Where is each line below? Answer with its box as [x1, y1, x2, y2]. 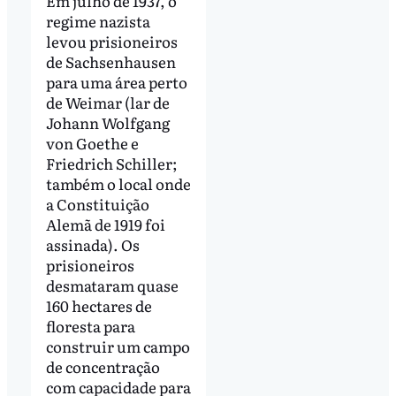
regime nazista [45, 9, 150, 32]
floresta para [45, 314, 135, 337]
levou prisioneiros [45, 29, 178, 52]
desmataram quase [45, 273, 179, 296]
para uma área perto [45, 70, 187, 93]
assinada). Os [45, 232, 140, 255]
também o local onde [45, 171, 191, 194]
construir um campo [45, 334, 190, 357]
